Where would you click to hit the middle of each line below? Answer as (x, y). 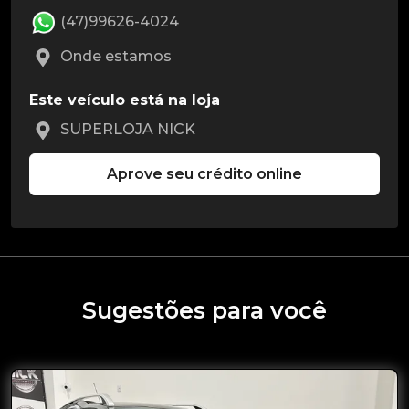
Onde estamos (114, 57)
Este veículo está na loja (125, 100)
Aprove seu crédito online (204, 174)
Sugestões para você (204, 311)
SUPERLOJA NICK (126, 130)
